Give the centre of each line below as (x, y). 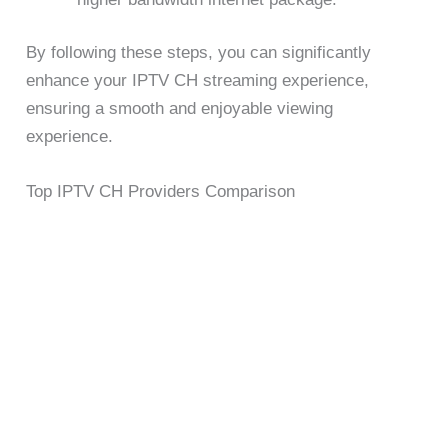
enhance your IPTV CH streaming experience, (198, 81)
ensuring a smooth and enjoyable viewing (180, 109)
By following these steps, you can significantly (199, 53)
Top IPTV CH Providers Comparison (161, 192)
